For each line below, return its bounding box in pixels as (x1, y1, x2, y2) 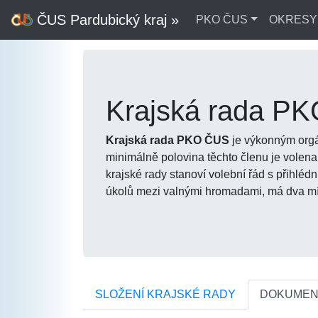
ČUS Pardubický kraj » (33, 12, 179, 28)
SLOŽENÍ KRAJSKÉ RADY (95, 288, 236, 300)
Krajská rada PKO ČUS (106, 134, 229, 146)
